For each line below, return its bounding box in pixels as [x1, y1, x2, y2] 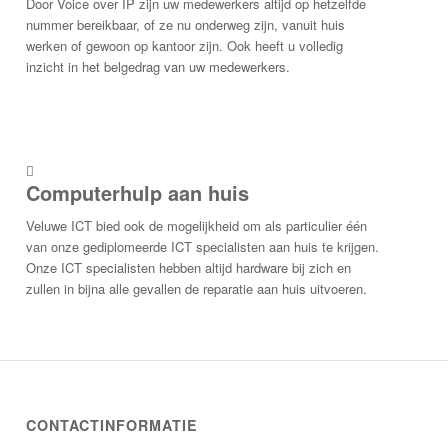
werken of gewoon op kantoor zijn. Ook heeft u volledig [26, 36, 344, 56]
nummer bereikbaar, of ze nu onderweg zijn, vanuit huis [26, 15, 346, 35]
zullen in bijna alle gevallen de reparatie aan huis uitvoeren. [26, 279, 368, 299]
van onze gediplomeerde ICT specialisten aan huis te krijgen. [26, 237, 380, 257]
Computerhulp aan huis [26, 178, 250, 208]
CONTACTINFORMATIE [26, 415, 199, 436]
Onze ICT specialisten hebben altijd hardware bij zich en [26, 258, 352, 278]
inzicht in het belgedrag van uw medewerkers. [26, 57, 291, 77]
